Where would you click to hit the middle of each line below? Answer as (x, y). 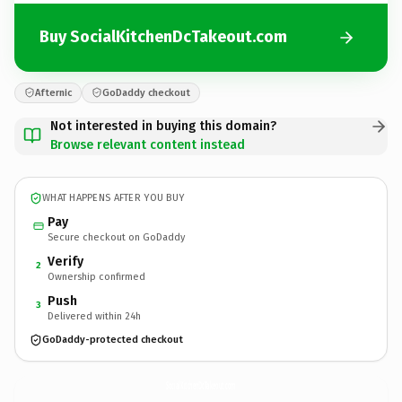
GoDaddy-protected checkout (113, 340)
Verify (66, 261)
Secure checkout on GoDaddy (116, 237)
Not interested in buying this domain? (163, 126)
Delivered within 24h (94, 316)
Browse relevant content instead (148, 144)
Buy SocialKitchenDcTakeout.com (163, 37)
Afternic (53, 92)
